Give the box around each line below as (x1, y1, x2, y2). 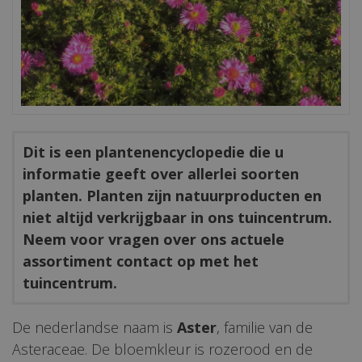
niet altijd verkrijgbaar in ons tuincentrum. (23, 207, 332, 227)
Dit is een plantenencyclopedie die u (23, 141, 284, 162)
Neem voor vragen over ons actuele (23, 229, 284, 249)
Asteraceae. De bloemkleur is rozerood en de (12, 339, 313, 359)
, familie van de (217, 317, 313, 337)
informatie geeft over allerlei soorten (23, 163, 299, 183)
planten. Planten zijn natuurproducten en (23, 185, 322, 205)
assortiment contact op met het (23, 250, 259, 271)
